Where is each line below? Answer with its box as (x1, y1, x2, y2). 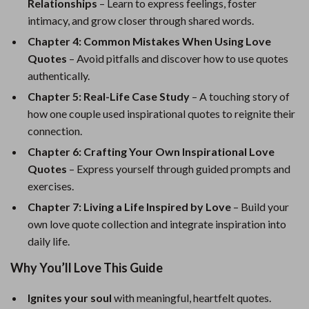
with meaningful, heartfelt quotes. (112, 291, 271, 304)
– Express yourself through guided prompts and (67, 162, 290, 175)
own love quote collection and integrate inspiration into (28, 217, 286, 230)
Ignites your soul (28, 291, 112, 304)
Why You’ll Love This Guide (10, 260, 163, 275)
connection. (28, 124, 82, 137)
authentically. (28, 69, 90, 82)
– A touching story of (190, 90, 290, 103)
